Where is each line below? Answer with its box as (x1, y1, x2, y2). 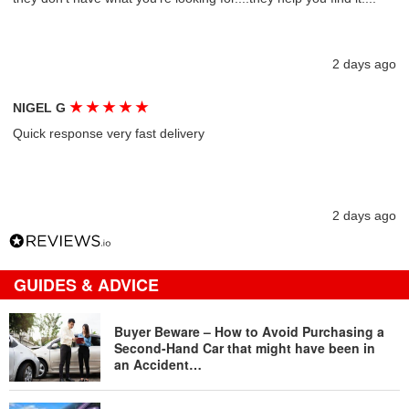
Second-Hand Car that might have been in (114, 338, 375, 357)
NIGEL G (13, 100, 70, 115)
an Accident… (114, 354, 202, 373)
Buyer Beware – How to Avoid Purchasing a (114, 321, 384, 341)
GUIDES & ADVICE (14, 273, 159, 297)
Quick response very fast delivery (13, 126, 205, 141)
